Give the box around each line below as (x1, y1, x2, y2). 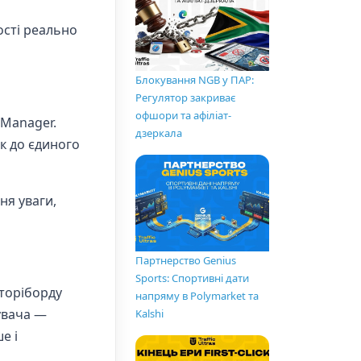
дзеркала (135, 126, 182, 141)
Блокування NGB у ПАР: (135, 73, 254, 88)
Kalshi (135, 306, 164, 322)
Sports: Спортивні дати (135, 271, 249, 286)
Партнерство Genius (135, 253, 236, 268)
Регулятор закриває (135, 90, 235, 106)
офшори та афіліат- (135, 108, 231, 123)
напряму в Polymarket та (135, 288, 259, 304)
